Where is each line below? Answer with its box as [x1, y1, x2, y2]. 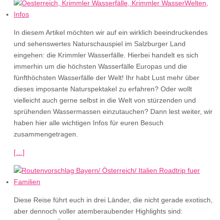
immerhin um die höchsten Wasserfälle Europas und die [14, 62, 187, 70]
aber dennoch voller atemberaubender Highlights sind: [14, 207, 183, 215]
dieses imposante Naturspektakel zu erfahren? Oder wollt [14, 85, 192, 93]
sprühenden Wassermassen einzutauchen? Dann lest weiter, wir [14, 108, 213, 115]
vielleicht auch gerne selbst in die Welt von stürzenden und [14, 96, 196, 104]
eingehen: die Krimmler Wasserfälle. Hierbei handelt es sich [14, 51, 198, 59]
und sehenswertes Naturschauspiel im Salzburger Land [14, 40, 186, 48]
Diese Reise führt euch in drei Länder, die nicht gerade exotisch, [14, 196, 213, 204]
